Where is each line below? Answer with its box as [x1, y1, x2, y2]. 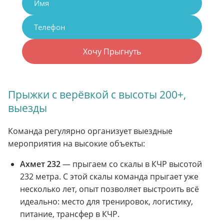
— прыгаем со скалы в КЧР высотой [60, 158, 202, 170]
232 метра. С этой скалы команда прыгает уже [20, 171, 198, 182]
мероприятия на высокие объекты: [8, 138, 145, 149]
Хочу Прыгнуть [83, 46, 141, 57]
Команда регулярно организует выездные [8, 125, 172, 137]
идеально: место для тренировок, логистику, [20, 196, 193, 207]
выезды [8, 101, 47, 115]
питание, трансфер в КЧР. [20, 208, 119, 220]
